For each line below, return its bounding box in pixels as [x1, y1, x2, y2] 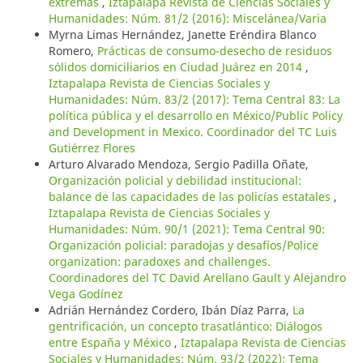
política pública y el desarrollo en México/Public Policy [48, 108, 343, 124]
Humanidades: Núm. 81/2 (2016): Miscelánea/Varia [48, 11, 327, 27]
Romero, [48, 43, 97, 59]
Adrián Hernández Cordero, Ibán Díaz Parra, [48, 302, 293, 318]
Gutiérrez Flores [48, 140, 135, 156]
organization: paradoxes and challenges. [48, 254, 271, 270]
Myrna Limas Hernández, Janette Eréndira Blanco [48, 27, 316, 43]
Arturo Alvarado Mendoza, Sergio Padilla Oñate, [48, 156, 309, 173]
